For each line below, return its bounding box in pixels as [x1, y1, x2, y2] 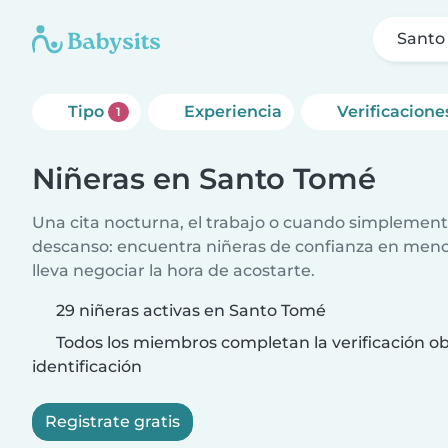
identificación [32, 357, 142, 376]
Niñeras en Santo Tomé [32, 161, 376, 196]
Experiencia [183, 102, 282, 121]
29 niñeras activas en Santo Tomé [56, 301, 326, 320]
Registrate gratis [45, 412, 180, 431]
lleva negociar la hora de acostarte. [32, 261, 315, 280]
